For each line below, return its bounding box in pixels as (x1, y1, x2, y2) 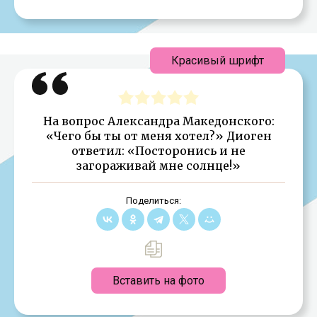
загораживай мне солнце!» (76, 158, 241, 173)
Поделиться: (125, 195, 181, 206)
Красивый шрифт (171, 53, 264, 67)
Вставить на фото (113, 273, 204, 287)
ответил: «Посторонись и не (71, 143, 246, 158)
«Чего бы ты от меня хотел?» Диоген (45, 128, 272, 143)
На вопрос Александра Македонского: (42, 113, 275, 128)
